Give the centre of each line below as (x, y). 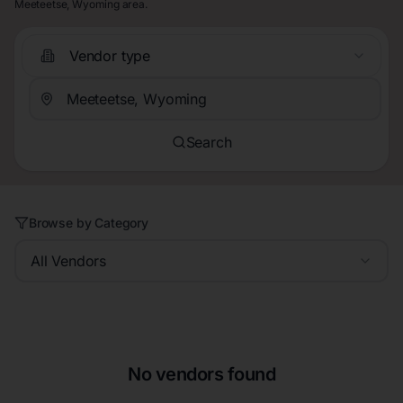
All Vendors (69, 261)
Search (209, 142)
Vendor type (110, 55)
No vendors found (201, 375)
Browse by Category (89, 223)
